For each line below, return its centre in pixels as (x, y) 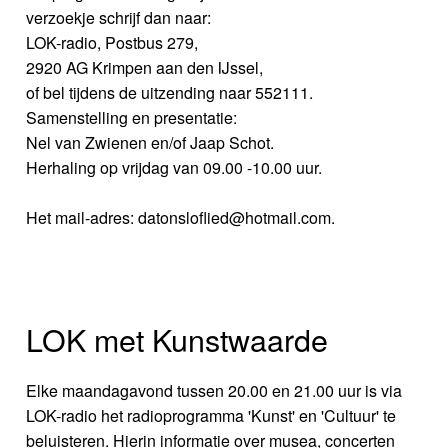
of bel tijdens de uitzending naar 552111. (170, 92)
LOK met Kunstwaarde (177, 338)
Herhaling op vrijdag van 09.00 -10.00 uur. (174, 167)
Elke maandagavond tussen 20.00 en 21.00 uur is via (214, 390)
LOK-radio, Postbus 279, (112, 42)
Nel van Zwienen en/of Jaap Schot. (150, 142)
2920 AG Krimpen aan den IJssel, (145, 67)
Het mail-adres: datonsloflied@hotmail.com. (181, 217)
